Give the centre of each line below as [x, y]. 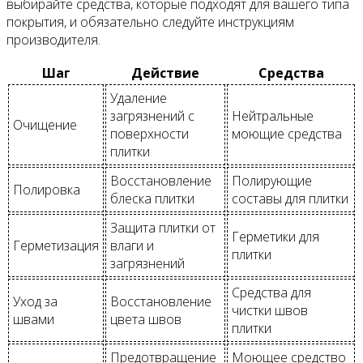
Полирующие [272, 181]
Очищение [45, 125]
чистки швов [270, 311]
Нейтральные [273, 116]
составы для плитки [290, 199]
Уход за [35, 302]
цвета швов [146, 320]
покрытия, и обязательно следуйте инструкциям [150, 22]
